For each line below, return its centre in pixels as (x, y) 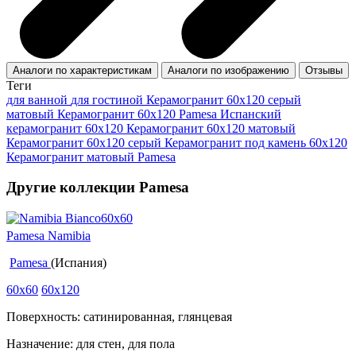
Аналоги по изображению (228, 70)
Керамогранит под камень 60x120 (256, 142)
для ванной (39, 99)
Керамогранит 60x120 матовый (211, 128)
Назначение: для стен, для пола (91, 344)
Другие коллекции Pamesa (98, 188)
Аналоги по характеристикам (82, 70)
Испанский (251, 114)
